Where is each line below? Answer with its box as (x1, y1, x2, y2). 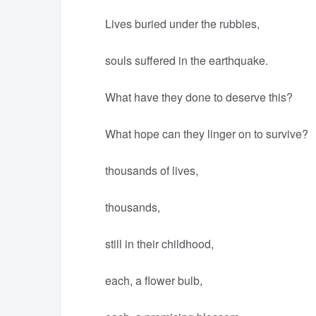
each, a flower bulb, (83, 272, 202, 288)
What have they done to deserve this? (83, 89, 293, 105)
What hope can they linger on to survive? (83, 126, 308, 142)
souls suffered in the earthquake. (83, 52, 268, 68)
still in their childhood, (83, 236, 214, 252)
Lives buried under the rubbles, (83, 16, 260, 32)
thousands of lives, (83, 162, 198, 178)
